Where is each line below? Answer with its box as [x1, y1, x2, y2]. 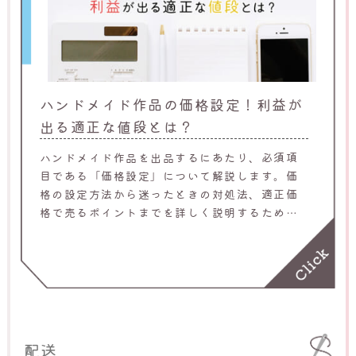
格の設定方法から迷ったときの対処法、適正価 [39, 185, 299, 202]
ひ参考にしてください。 [39, 240, 176, 257]
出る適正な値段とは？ [39, 116, 195, 137]
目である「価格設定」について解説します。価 [39, 167, 299, 184]
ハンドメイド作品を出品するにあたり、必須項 [39, 149, 299, 165]
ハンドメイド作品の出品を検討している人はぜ [39, 222, 299, 238]
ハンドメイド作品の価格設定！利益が [39, 94, 304, 114]
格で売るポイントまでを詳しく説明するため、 [39, 203, 299, 220]
